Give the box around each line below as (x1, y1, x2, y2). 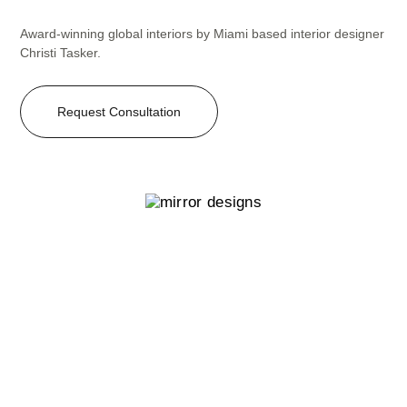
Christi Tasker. (20, 45, 102, 61)
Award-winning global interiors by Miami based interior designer (20, 26, 385, 42)
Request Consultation (57, 104, 182, 120)
